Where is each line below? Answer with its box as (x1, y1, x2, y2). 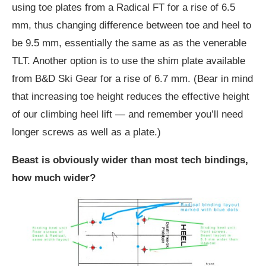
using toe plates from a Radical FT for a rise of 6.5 (12, 2, 235, 14)
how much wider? (12, 172, 96, 184)
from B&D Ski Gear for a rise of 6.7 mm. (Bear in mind (12, 73, 253, 85)
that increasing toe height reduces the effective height (12, 91, 249, 103)
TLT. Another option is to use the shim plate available (12, 55, 245, 67)
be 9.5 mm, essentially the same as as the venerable (12, 37, 246, 49)
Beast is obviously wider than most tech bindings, (12, 154, 248, 166)
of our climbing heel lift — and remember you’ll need (12, 109, 243, 121)
